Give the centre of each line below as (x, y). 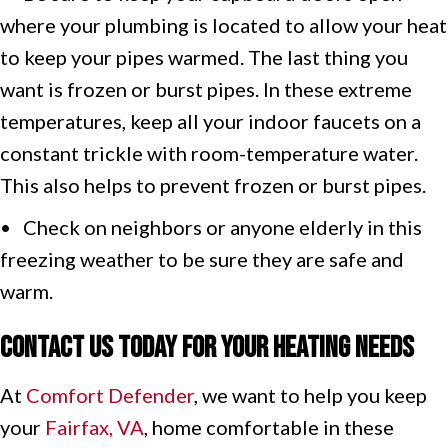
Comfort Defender (110, 394)
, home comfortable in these (269, 426)
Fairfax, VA (94, 426)
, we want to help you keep (310, 394)
